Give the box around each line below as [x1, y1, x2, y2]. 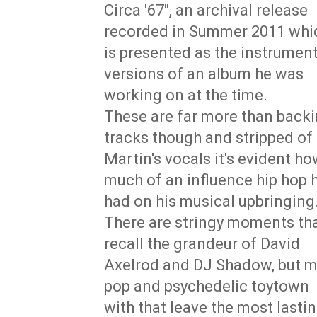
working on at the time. [104, 86, 267, 104]
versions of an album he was [104, 64, 304, 83]
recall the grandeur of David [104, 234, 300, 253]
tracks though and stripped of [104, 128, 313, 146]
